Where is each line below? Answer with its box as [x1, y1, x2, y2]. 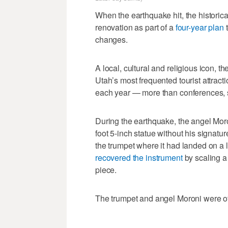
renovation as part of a [95, 21, 176, 33]
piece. [95, 163, 117, 176]
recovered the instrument [95, 151, 183, 163]
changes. [95, 33, 128, 45]
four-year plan [175, 21, 224, 33]
